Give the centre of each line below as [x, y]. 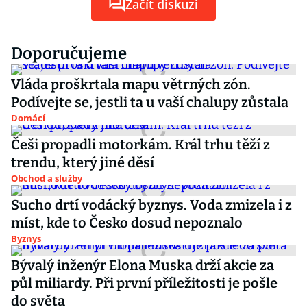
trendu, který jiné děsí [83, 162]
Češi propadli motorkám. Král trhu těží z [140, 145]
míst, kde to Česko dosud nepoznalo [127, 223]
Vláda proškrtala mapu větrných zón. [131, 84]
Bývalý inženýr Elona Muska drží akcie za [143, 265]
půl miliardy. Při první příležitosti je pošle [144, 283]
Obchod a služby [47, 178]
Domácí [28, 118]
